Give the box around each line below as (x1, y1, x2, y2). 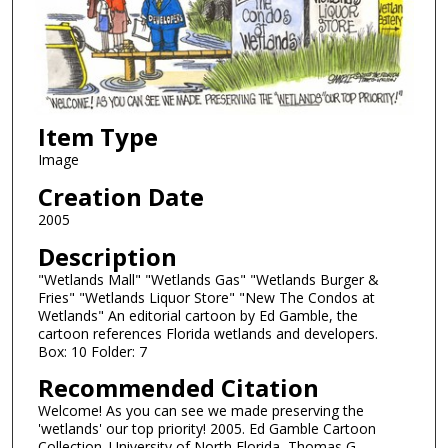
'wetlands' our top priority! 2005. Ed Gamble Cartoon (37, 419, 376, 439)
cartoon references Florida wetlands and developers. (37, 323, 378, 343)
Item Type (37, 120, 158, 154)
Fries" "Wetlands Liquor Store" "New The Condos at (37, 287, 375, 307)
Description (37, 239, 177, 273)
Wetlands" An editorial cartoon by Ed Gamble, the (37, 305, 358, 325)
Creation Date (37, 179, 204, 213)
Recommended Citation (37, 371, 319, 405)
